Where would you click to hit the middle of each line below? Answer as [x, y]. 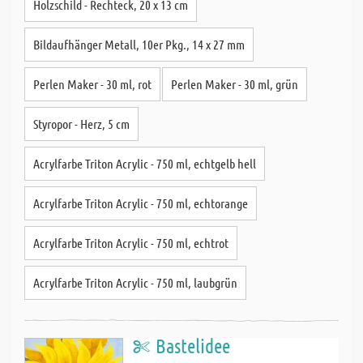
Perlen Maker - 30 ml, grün [235, 84]
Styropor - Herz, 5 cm [81, 124]
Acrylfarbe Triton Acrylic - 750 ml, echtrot [131, 243]
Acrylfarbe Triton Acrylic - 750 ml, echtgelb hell [145, 163]
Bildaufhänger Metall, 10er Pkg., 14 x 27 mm [139, 44]
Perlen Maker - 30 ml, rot [92, 84]
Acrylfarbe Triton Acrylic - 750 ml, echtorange [141, 203]
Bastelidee [193, 346]
